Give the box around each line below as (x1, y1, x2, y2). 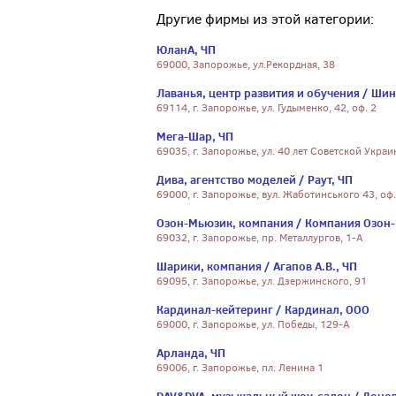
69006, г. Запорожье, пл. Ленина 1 (156, 361, 324, 375)
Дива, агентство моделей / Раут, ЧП (156, 171, 353, 187)
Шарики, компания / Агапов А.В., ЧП (156, 258, 357, 274)
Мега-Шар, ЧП (156, 128, 233, 144)
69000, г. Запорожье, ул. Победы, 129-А (156, 317, 350, 331)
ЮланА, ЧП (156, 42, 216, 57)
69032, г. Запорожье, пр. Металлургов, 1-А (156, 231, 363, 245)
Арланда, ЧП (156, 345, 225, 361)
